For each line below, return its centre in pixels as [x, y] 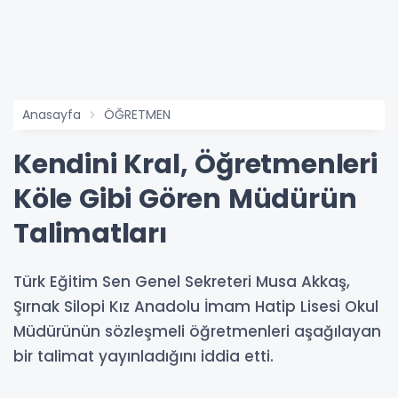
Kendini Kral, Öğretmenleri [195, 164]
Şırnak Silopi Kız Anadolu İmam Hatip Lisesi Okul [196, 306]
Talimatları [90, 234]
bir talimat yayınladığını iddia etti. [143, 356]
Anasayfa [52, 115]
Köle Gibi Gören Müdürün [185, 199]
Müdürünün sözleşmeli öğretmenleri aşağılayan [197, 331]
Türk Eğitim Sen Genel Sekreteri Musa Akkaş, [182, 282]
